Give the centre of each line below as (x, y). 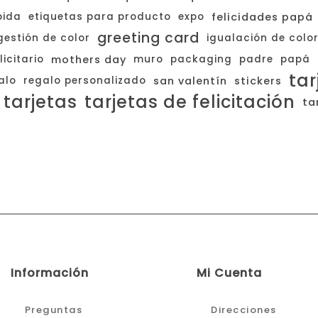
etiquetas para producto (100, 17)
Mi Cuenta (230, 273)
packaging (201, 59)
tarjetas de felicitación (190, 102)
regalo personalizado (85, 81)
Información (49, 273)
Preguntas (54, 310)
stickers (258, 81)
